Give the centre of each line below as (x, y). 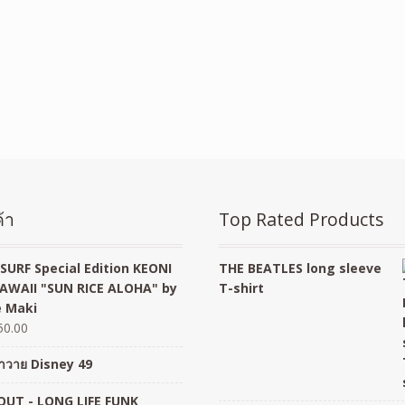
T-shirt (242, 287)
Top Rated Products (302, 219)
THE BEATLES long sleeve (301, 268)
